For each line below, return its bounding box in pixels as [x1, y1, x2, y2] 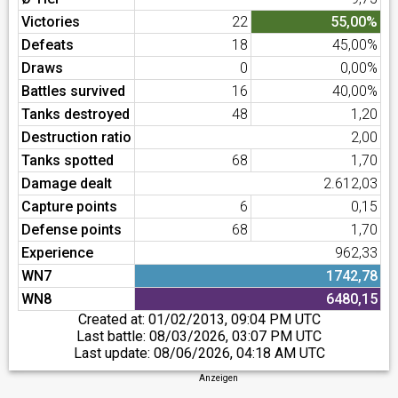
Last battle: [76, 328, 149, 345]
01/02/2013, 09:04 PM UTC [147, 311, 321, 328]
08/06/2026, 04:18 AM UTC [153, 345, 325, 362]
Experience [21, 244, 93, 261]
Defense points [21, 221, 122, 238]
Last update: [73, 345, 154, 362]
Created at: [77, 311, 148, 328]
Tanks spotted [21, 152, 114, 169]
